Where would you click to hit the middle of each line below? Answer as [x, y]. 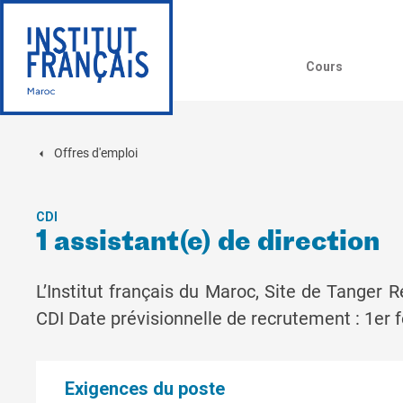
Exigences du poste [145, 388]
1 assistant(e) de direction [208, 243]
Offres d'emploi [96, 153]
